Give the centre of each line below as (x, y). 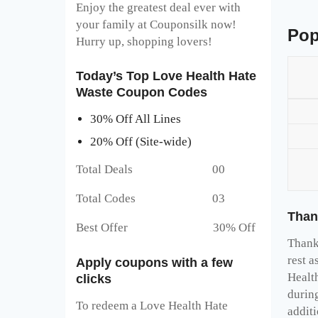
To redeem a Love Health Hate (152, 305)
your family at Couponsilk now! (156, 24)
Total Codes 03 (150, 199)
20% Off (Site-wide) (141, 142)
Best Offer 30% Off (166, 228)
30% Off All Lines (136, 119)
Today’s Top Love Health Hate (166, 76)
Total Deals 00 (150, 170)
